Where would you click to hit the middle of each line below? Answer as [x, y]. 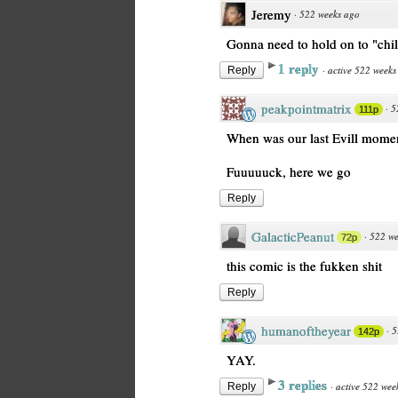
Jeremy [271, 14]
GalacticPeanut [293, 236]
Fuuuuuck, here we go [289, 171]
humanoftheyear [306, 330]
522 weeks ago [330, 14]
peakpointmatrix [306, 108]
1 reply [300, 68]
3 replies [304, 385]
